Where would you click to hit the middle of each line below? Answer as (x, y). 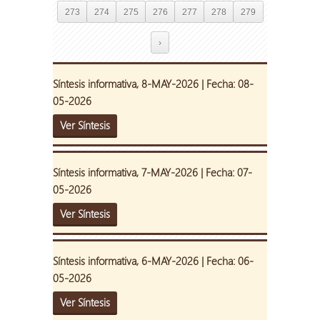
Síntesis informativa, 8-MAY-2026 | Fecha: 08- (153, 84)
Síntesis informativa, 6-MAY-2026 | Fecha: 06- (153, 261)
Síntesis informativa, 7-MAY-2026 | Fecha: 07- (152, 172)
